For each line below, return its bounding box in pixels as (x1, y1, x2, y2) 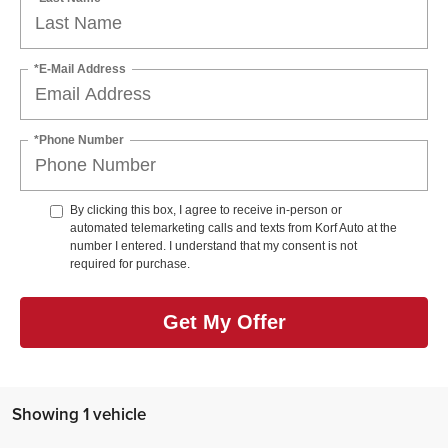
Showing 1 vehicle (12, 401, 146, 426)
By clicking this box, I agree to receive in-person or (70, 202, 342, 217)
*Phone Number (34, 132, 124, 147)
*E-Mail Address (34, 61, 126, 76)
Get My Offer (162, 311, 286, 334)
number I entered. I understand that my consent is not (70, 238, 357, 253)
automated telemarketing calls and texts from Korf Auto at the (70, 220, 397, 235)
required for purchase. (70, 256, 190, 271)
